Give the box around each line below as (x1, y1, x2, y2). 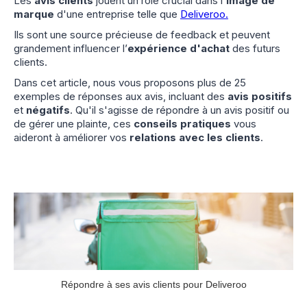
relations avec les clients (130, 130, 260, 144)
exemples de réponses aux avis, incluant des (14, 89, 228, 103)
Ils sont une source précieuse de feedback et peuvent (14, 27, 270, 41)
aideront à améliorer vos (14, 130, 130, 144)
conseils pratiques (134, 116, 231, 130)
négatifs (26, 103, 70, 116)
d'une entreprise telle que (54, 7, 180, 21)
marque (14, 7, 54, 21)
